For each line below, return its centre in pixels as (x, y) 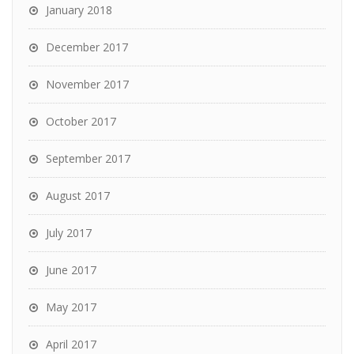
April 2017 (71, 345)
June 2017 (71, 270)
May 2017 (71, 307)
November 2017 (87, 85)
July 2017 (69, 233)
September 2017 (88, 159)
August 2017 (78, 196)
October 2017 (81, 122)
